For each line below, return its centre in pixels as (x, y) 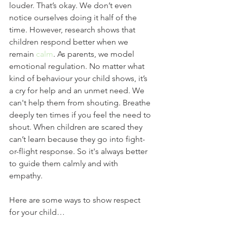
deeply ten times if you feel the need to (81, 115)
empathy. (28, 175)
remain (23, 54)
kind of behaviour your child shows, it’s (79, 78)
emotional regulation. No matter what (78, 66)
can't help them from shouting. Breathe (81, 102)
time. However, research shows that (73, 29)
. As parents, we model (95, 54)
